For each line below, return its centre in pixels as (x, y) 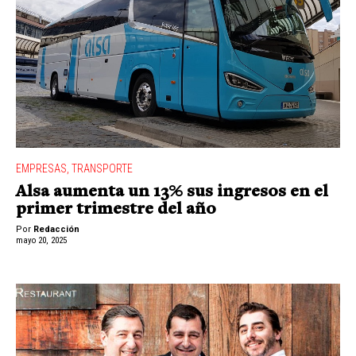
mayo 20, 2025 (41, 240)
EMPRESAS (41, 169)
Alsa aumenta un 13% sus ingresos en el (172, 192)
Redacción (56, 229)
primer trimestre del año (116, 210)
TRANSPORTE (102, 169)
